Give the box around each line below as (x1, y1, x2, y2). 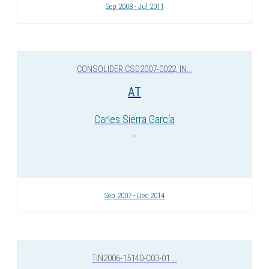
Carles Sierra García (94, 113, 175, 125)
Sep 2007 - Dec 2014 (104, 191, 165, 200)
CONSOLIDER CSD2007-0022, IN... (77, 64, 192, 74)
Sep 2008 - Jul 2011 (105, 2, 164, 11)
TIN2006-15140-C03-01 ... (92, 253, 177, 264)
